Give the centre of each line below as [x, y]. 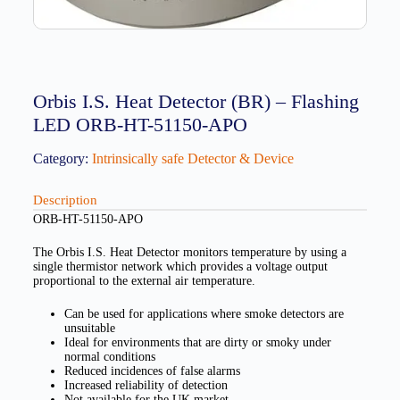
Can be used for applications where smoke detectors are [204, 314]
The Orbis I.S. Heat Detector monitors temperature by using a [189, 253]
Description [65, 200]
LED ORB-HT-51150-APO [140, 124]
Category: [60, 159]
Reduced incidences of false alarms [152, 371]
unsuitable [89, 329]
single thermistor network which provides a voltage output [180, 267]
